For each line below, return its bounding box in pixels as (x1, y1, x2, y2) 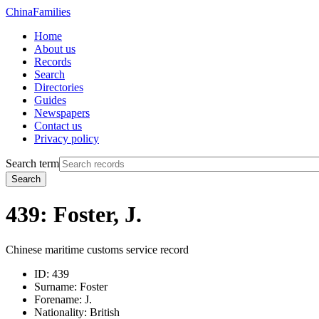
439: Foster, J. (6, 202, 142, 228)
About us (34, 43, 75, 55)
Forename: (34, 293, 82, 305)
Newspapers (34, 107, 90, 119)
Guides (34, 94, 66, 106)
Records (34, 56, 71, 68)
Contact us (34, 120, 82, 132)
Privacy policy (34, 132, 99, 145)
